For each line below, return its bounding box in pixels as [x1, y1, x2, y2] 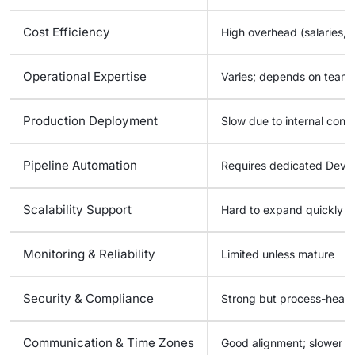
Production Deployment [23, 113, 158, 128]
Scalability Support [23, 202, 132, 217]
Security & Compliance [23, 291, 154, 306]
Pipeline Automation [23, 158, 137, 173]
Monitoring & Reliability [23, 246, 155, 261]
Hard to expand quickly [221, 203, 343, 216]
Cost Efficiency [23, 25, 110, 40]
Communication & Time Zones [23, 335, 194, 350]
